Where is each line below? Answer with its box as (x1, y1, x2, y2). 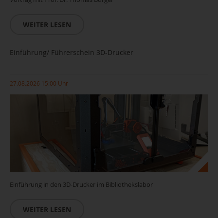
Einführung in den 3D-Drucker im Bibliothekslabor (10, 180, 153, 189)
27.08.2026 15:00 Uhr (10, 79, 68, 87)
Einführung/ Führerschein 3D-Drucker (10, 48, 133, 57)
